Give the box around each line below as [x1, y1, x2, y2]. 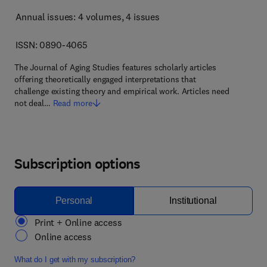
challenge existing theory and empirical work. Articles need [14, 86, 229, 97]
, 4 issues [121, 11, 160, 23]
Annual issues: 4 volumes [15, 11, 122, 23]
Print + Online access [35, 216, 122, 228]
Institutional [169, 195, 217, 206]
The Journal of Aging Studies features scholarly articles [14, 62, 217, 73]
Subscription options [14, 154, 140, 173]
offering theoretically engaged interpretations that [14, 74, 196, 85]
